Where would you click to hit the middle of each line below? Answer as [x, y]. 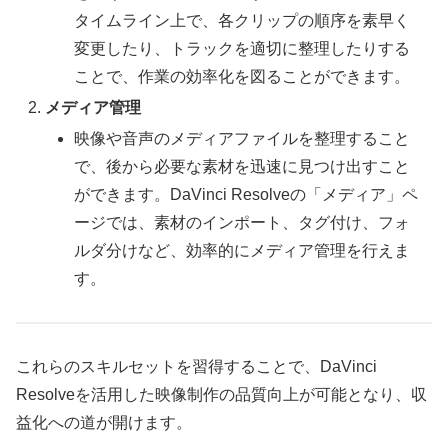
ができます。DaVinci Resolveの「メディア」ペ [246, 195]
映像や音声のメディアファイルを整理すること [242, 139]
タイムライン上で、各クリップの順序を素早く [242, 21]
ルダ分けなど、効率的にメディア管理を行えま [242, 251]
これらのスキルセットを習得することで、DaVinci [196, 366]
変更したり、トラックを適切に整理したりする [242, 49]
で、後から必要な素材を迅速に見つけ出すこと [242, 167]
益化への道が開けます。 [104, 422]
